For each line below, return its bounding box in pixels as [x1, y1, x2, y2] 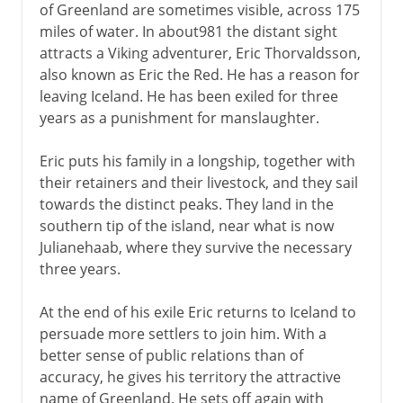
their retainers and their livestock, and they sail [39, 172, 358, 193]
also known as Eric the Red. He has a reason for [39, 64, 360, 85]
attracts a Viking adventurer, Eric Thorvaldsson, [39, 42, 361, 63]
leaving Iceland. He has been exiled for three [39, 85, 338, 106]
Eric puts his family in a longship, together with [39, 150, 355, 171]
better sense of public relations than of [39, 345, 303, 365]
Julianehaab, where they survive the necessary [39, 237, 352, 257]
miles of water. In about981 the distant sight [39, 21, 337, 41]
